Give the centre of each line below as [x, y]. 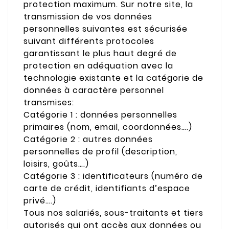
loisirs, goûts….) [56, 164]
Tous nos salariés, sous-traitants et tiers [113, 213]
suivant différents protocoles [89, 41]
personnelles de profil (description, [100, 151]
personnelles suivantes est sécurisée [106, 29]
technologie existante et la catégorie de [113, 78]
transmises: [49, 102]
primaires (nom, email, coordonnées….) [108, 127]
